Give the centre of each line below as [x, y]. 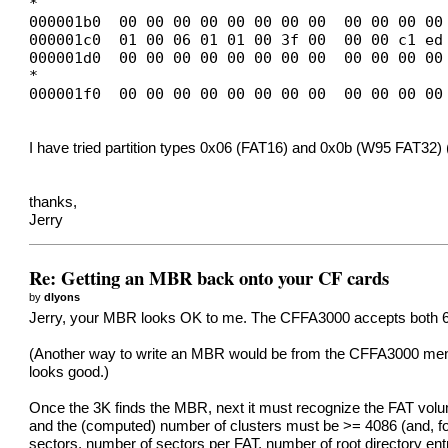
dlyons [62, 296]
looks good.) [69, 372]
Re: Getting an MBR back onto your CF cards [209, 277]
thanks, [53, 202]
